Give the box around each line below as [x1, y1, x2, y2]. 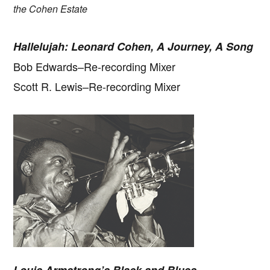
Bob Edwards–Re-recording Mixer [13, 58, 176, 74]
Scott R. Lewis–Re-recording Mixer [13, 78, 181, 94]
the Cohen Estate [13, 1, 88, 16]
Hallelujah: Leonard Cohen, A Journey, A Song [13, 38, 254, 54]
